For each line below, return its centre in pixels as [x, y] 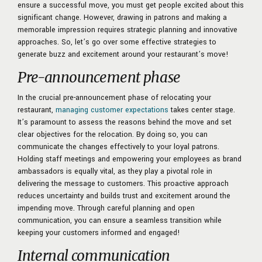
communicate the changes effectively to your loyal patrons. [118, 146]
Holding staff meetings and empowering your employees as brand [130, 159]
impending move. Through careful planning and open [106, 208]
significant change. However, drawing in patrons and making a [122, 17]
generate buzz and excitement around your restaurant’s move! [123, 54]
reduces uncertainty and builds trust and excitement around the [124, 196]
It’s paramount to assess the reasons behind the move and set [125, 122]
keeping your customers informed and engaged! [99, 232]
